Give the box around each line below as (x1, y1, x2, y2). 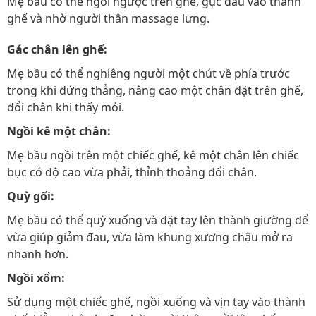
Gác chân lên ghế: (7, 42, 107, 57)
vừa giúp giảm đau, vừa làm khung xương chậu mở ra (7, 229, 293, 245)
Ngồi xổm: (7, 270, 65, 286)
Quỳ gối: (7, 188, 54, 204)
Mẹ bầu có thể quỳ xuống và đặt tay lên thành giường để (7, 212, 308, 228)
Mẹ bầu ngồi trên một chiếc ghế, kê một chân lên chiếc (7, 147, 299, 163)
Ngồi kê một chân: (7, 123, 111, 139)
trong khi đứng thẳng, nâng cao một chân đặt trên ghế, (7, 83, 303, 98)
